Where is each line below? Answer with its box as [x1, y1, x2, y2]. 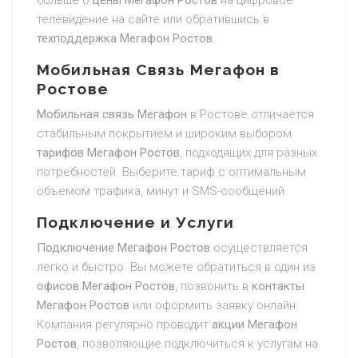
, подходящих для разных [180, 145, 317, 160]
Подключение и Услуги [37, 213, 235, 231]
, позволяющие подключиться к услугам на [77, 336, 318, 351]
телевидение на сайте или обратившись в [37, 12, 269, 26]
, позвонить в [175, 279, 252, 293]
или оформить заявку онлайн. [129, 298, 299, 312]
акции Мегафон [212, 317, 297, 332]
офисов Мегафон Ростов [37, 279, 175, 293]
